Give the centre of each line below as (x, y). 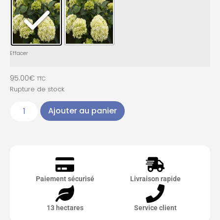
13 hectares (65, 208)
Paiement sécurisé (65, 179)
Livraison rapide (155, 179)
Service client (155, 208)
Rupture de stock (37, 89)
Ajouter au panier (83, 110)
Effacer (19, 53)
